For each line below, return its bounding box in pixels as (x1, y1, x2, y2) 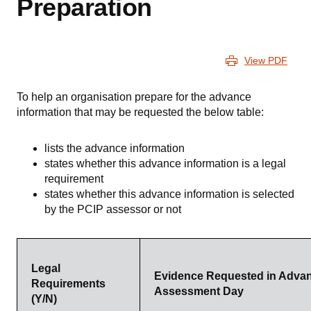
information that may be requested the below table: (17, 106, 264, 119)
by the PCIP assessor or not (44, 203, 181, 216)
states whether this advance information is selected (44, 188, 294, 201)
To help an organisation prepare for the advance (17, 91, 251, 103)
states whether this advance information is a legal (44, 158, 286, 170)
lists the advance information (44, 142, 185, 155)
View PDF (244, 55, 287, 67)
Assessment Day (154, 285, 244, 298)
